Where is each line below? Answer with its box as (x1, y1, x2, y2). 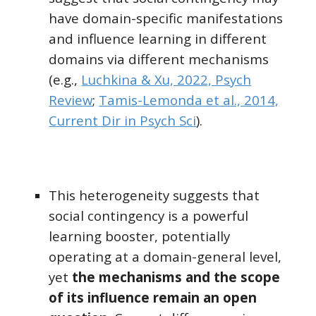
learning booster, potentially (49, 227, 231, 245)
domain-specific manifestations (83, 9, 284, 27)
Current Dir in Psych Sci (49, 111, 197, 129)
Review (49, 91, 93, 109)
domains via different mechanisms (49, 50, 269, 68)
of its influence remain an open (49, 288, 257, 306)
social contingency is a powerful (49, 207, 249, 224)
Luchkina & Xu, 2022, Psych (81, 71, 252, 88)
